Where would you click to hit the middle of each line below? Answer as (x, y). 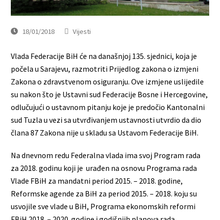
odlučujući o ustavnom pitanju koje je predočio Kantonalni (108, 107)
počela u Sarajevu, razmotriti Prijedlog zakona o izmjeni (105, 69)
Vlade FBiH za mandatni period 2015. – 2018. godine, (97, 180)
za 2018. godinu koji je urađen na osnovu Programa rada (104, 168)
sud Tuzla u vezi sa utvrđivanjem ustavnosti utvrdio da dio (106, 120)
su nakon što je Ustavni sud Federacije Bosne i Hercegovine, (110, 94)
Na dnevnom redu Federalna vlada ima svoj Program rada (106, 155)
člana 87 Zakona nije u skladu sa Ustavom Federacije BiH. (105, 132)
